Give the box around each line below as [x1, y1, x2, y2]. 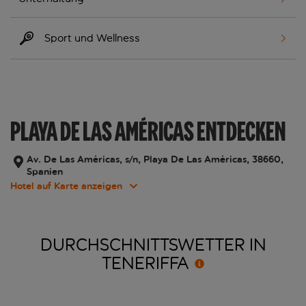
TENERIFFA [102, 253, 189, 275]
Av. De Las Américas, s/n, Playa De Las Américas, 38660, [27, 153, 283, 167]
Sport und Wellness [44, 31, 140, 45]
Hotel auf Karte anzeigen [10, 180, 122, 193]
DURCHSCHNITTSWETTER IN [40, 235, 266, 256]
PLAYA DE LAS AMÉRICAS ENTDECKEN [10, 114, 286, 149]
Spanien [27, 165, 63, 179]
